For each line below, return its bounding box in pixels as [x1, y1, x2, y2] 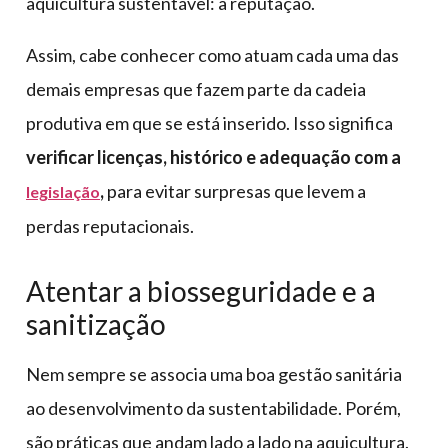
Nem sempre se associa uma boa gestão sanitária [26, 362, 402, 385]
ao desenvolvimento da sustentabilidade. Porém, [26, 396, 401, 419]
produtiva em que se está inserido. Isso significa [26, 111, 393, 134]
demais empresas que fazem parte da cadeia [26, 77, 366, 100]
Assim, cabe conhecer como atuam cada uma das [26, 43, 399, 66]
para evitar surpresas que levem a [107, 179, 366, 202]
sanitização [26, 306, 166, 341]
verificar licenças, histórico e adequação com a [26, 145, 401, 168]
